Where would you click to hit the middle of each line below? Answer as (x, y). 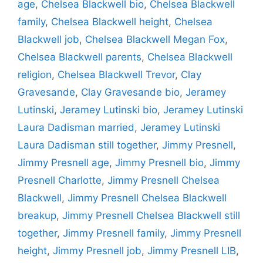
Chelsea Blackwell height (110, 21)
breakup (37, 215)
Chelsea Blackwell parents (80, 57)
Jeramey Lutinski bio (109, 109)
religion (35, 74)
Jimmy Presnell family (114, 233)
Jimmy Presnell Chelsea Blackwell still (151, 215)
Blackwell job (48, 39)
